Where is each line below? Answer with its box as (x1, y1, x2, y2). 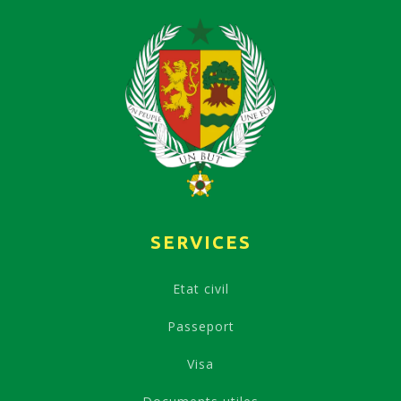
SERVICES (149, 231, 252, 252)
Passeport (166, 317, 235, 335)
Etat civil (172, 279, 229, 297)
